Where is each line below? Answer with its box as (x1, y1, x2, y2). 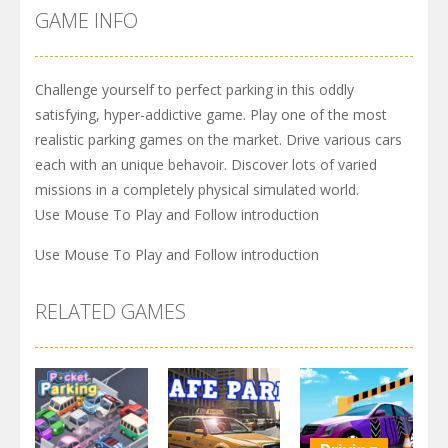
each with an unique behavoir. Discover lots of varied (35, 155, 377, 174)
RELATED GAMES (35, 298, 186, 325)
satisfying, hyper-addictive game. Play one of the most (35, 105, 387, 124)
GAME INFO (35, 7, 138, 34)
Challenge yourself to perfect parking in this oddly (35, 80, 354, 99)
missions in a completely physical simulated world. (35, 180, 359, 199)
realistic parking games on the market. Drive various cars (35, 130, 402, 149)
